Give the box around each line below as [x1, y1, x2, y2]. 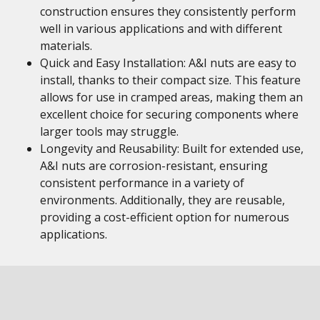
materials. [40, 38, 92, 54]
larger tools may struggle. [40, 124, 179, 139]
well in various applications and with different [40, 21, 282, 36]
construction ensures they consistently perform [40, 4, 296, 19]
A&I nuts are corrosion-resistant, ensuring [40, 158, 268, 174]
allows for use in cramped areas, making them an [40, 89, 303, 105]
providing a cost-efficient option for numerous [40, 209, 289, 225]
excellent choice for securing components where [40, 106, 299, 122]
